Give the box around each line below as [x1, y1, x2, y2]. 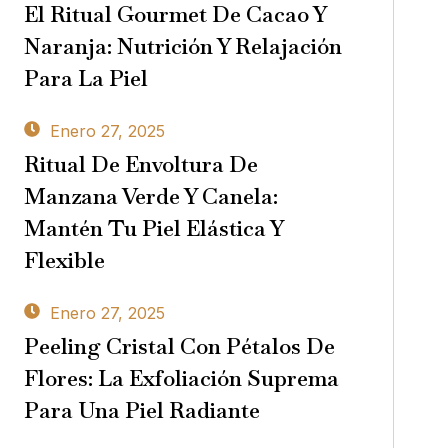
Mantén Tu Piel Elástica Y [23, 214, 283, 243]
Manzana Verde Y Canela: [23, 182, 278, 211]
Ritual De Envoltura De [23, 150, 258, 179]
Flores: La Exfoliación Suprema [23, 364, 339, 393]
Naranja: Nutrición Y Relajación [23, 32, 342, 61]
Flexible [23, 246, 105, 275]
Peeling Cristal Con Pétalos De [23, 332, 335, 361]
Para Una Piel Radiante [23, 396, 260, 425]
